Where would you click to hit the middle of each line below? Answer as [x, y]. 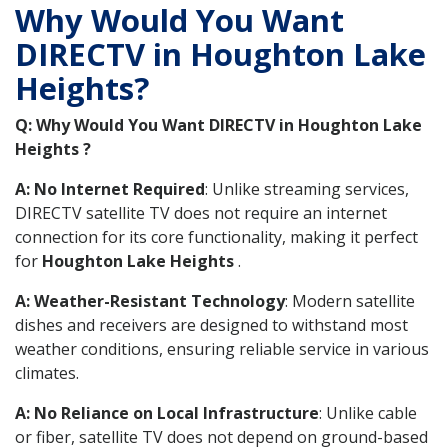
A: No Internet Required [110, 188]
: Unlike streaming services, [307, 188]
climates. [47, 372]
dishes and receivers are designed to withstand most [211, 324]
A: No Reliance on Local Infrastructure [167, 412]
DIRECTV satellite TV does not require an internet [201, 212]
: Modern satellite [350, 300]
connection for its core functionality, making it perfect [216, 236]
